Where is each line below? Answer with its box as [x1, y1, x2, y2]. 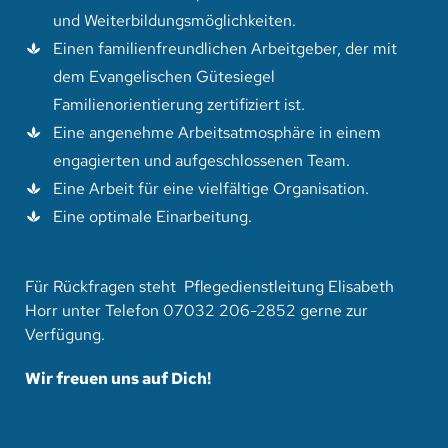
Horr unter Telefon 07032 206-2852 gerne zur [24, 298, 368, 321]
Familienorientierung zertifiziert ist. [53, 92, 306, 115]
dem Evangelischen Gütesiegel [53, 64, 276, 87]
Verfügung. [24, 322, 105, 345]
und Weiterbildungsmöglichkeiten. [53, 8, 297, 31]
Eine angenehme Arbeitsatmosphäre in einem [53, 120, 382, 143]
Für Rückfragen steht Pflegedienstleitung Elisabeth [24, 274, 394, 297]
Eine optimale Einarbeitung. [53, 204, 253, 227]
